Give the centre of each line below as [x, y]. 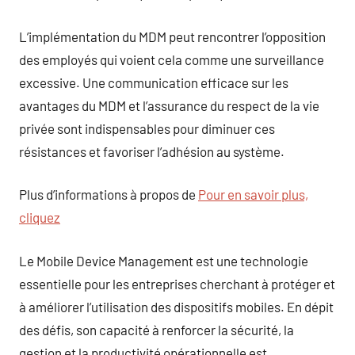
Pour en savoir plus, [253, 194]
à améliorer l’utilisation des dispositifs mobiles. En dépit [176, 306]
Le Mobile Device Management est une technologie [164, 260]
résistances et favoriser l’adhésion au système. [152, 151]
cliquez [40, 217]
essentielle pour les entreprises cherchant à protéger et [177, 283]
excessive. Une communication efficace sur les [154, 82]
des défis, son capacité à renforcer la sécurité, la [157, 329]
